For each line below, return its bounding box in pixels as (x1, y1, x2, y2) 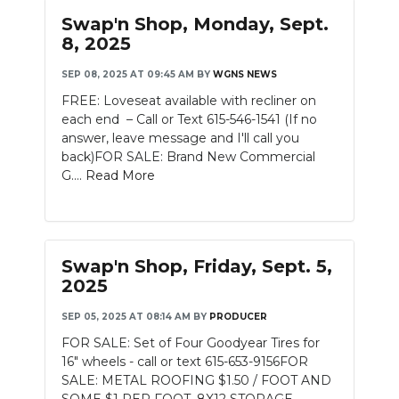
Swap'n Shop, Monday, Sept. (61, 13, 329, 35)
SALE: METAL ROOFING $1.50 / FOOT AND (61, 372, 331, 388)
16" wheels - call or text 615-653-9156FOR (61, 354, 308, 370)
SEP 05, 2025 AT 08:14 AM (61, 311, 191, 322)
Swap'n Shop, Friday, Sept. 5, (61, 256, 332, 277)
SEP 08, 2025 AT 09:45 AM (61, 69, 194, 80)
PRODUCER (209, 311, 267, 322)
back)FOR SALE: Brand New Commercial (61, 149, 315, 165)
